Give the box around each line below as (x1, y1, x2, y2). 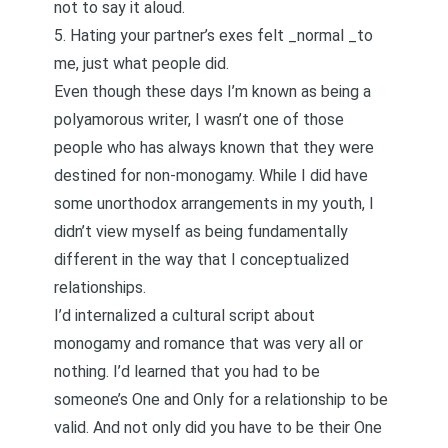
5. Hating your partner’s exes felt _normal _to (54, 26, 373, 45)
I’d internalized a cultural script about (54, 306, 315, 325)
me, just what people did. (54, 54, 229, 73)
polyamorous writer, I (54, 110, 204, 129)
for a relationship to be (224, 390, 388, 409)
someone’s (54, 390, 132, 409)
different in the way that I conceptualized (54, 250, 349, 269)
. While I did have (252, 166, 368, 185)
